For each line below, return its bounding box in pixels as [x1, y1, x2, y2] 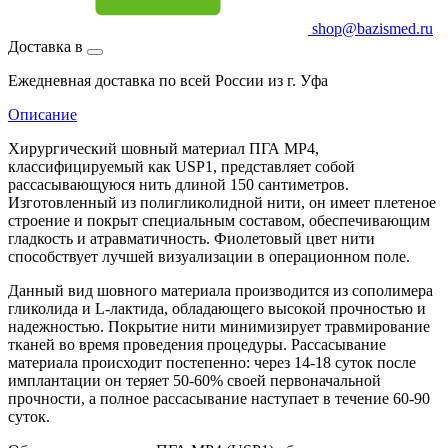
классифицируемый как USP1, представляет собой [8, 157, 355, 175]
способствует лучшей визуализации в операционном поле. [8, 247, 410, 265]
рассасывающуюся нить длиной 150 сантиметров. [8, 175, 349, 193]
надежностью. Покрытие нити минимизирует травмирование [8, 317, 430, 335]
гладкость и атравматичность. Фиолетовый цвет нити [8, 229, 375, 247]
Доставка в [8, 37, 87, 55]
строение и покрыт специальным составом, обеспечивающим [8, 211, 430, 229]
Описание [8, 105, 77, 123]
